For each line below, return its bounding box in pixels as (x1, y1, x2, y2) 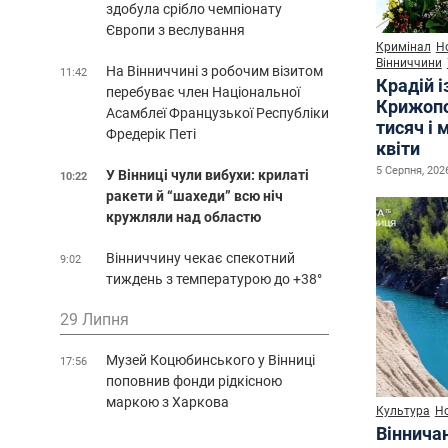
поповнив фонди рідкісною (106, 372, 282, 389)
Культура (375, 403, 430, 418)
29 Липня (60, 309, 129, 329)
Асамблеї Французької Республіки (106, 104, 329, 121)
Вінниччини (375, 55, 442, 70)
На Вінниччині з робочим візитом (106, 62, 323, 79)
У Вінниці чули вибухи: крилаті (106, 166, 309, 183)
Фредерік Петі (106, 125, 196, 142)
